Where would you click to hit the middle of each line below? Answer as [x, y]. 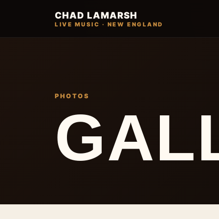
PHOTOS [72, 96]
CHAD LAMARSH [96, 15]
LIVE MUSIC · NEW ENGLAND [109, 24]
